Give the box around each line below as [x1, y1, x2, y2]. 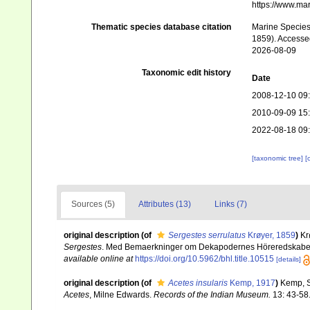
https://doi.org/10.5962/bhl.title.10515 [135, 254, 274, 264]
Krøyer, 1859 [246, 230, 295, 241]
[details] [276, 255, 301, 264]
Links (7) [215, 199, 247, 210]
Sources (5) [71, 199, 115, 210]
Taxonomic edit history [141, 68, 231, 78]
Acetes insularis [168, 277, 228, 288]
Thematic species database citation [91, 22, 231, 33]
